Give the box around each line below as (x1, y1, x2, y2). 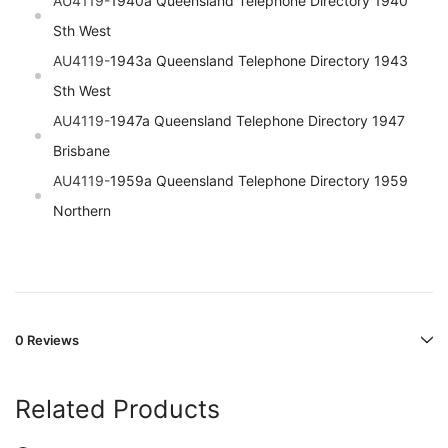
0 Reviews (15, 332, 79, 349)
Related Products (15, 394, 220, 425)
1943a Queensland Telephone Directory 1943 (110, 52, 408, 70)
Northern (53, 202, 111, 220)
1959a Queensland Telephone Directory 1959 (110, 172, 408, 190)
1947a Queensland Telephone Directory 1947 (110, 112, 405, 130)
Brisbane (53, 142, 110, 160)
